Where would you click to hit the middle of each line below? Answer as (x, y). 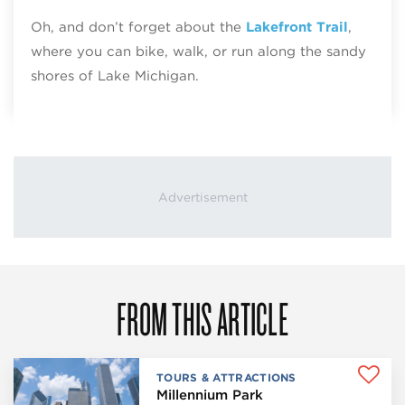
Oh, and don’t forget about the (138, 27)
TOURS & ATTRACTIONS (226, 377)
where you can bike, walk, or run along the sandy (198, 51)
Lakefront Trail (297, 27)
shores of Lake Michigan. (114, 75)
